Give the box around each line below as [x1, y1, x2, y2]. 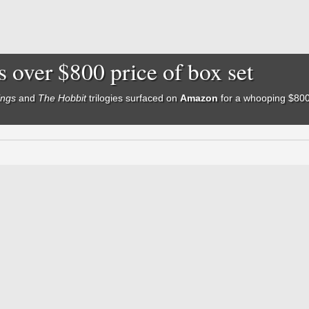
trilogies [86, 92, 126, 104]
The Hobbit [38, 92, 87, 104]
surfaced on [126, 92, 181, 104]
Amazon [180, 92, 219, 104]
